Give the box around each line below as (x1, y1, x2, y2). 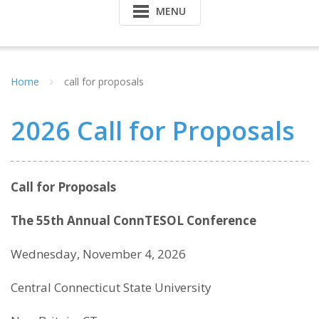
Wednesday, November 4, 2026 (11, 246, 186, 262)
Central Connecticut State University (11, 279, 211, 296)
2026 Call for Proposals (11, 113, 295, 148)
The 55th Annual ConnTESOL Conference (11, 212, 262, 229)
